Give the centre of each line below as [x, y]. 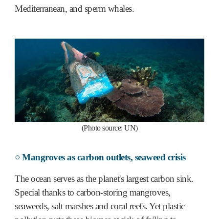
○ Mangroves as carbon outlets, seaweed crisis [100, 157]
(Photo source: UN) [109, 128]
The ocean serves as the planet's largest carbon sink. [104, 179]
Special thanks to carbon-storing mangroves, [93, 193]
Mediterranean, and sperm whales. [74, 9]
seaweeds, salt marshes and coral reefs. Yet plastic [100, 206]
